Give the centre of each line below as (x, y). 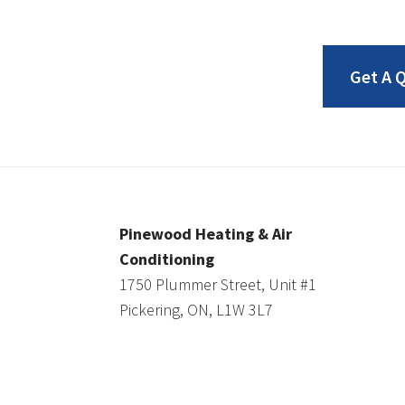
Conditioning (167, 259)
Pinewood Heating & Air (206, 234)
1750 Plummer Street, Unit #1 (218, 284)
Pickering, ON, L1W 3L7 (196, 310)
